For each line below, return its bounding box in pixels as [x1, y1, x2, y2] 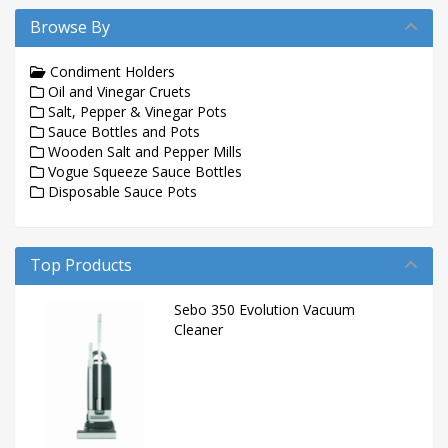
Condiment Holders [46, 62, 175, 81]
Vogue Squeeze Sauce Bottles [44, 162, 242, 181]
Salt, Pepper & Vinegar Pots [44, 102, 227, 121]
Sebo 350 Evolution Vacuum [174, 300, 356, 319]
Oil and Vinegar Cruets [44, 82, 191, 101]
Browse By [30, 16, 110, 38]
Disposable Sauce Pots [44, 182, 197, 201]
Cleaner [174, 320, 224, 339]
